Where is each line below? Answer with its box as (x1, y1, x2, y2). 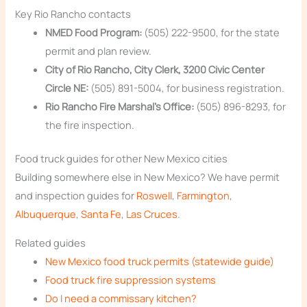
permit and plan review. (45, 44, 152, 58)
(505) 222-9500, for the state (142, 25, 280, 40)
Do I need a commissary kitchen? (45, 291, 197, 305)
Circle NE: (45, 81, 89, 95)
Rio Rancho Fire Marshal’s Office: (45, 99, 195, 114)
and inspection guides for (15, 188, 137, 203)
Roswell (136, 188, 173, 203)
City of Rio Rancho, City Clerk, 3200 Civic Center (45, 62, 265, 77)
